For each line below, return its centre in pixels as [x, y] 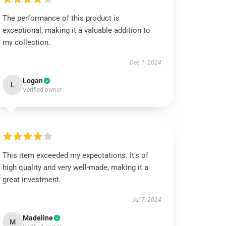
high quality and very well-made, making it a [76, 167]
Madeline [38, 218]
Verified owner [42, 90]
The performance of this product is [61, 18]
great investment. [32, 180]
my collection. [27, 42]
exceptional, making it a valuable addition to [77, 30]
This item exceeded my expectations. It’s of [76, 155]
